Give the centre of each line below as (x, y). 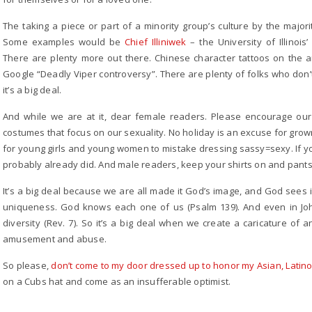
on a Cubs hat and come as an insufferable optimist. (117, 281)
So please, (27, 265)
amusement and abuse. (55, 239)
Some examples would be (64, 42)
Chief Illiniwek (156, 42)
